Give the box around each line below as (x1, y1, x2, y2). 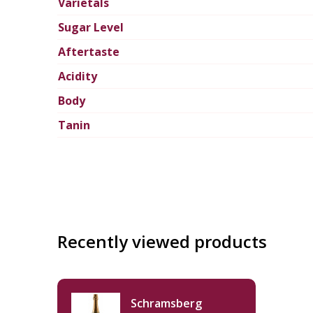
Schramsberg (131, 296, 202, 312)
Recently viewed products (57, 230, 267, 254)
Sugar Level (58, 20, 124, 36)
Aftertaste (58, 44, 119, 60)
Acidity (58, 68, 97, 85)
